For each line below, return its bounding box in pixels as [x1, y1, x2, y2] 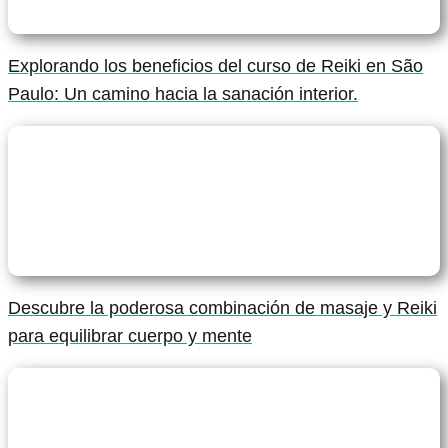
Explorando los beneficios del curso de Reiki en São [8, 55, 423, 76]
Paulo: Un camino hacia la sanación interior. [8, 83, 358, 104]
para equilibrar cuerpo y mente [8, 325, 252, 346]
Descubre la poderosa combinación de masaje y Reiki [8, 297, 437, 318]
